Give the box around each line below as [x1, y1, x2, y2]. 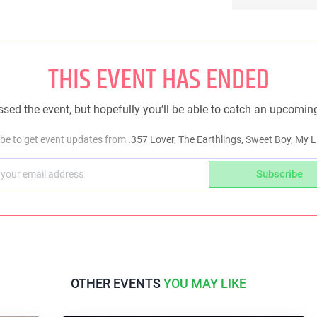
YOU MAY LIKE [163, 276, 246, 291]
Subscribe [256, 167, 303, 180]
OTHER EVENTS [71, 276, 163, 291]
